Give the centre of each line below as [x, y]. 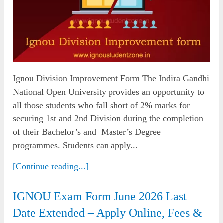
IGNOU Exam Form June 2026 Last [100, 196]
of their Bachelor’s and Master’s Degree [87, 132]
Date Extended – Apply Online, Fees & [108, 212]
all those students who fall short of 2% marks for [102, 105]
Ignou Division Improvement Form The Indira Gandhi [111, 78]
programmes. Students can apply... [76, 145]
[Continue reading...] [51, 166]
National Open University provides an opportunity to [109, 91]
